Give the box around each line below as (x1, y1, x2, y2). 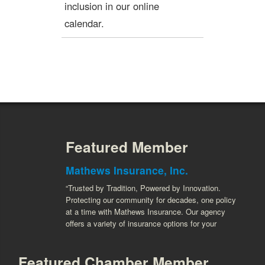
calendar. (64, 16, 104, 30)
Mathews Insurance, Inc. (66, 163, 189, 177)
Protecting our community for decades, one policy (66, 194, 237, 205)
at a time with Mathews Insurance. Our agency (66, 206, 226, 217)
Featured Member (66, 136, 189, 157)
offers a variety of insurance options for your (66, 218, 217, 229)
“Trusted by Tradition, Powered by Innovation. (66, 182, 221, 193)
